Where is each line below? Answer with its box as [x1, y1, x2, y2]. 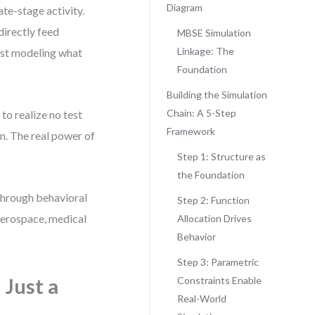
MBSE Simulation [176, 27, 251, 39]
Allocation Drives [176, 212, 252, 224]
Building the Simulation [166, 89, 267, 101]
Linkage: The [176, 45, 234, 57]
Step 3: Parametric [176, 256, 259, 268]
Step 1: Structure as [176, 150, 266, 162]
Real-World [176, 292, 226, 304]
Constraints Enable [176, 274, 262, 286]
